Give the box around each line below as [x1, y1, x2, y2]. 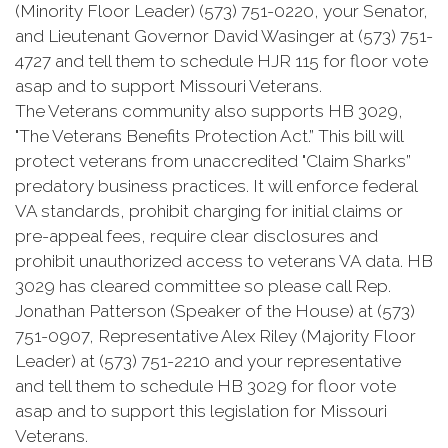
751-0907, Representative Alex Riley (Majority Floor [15, 326, 416, 346]
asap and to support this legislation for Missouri [15, 401, 387, 421]
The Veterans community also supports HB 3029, [15, 101, 403, 121]
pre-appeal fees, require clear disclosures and [15, 226, 378, 246]
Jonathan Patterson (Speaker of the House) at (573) [15, 301, 415, 321]
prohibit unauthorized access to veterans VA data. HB [15, 251, 433, 271]
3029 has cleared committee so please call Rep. [15, 276, 391, 296]
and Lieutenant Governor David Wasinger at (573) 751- [15, 26, 433, 46]
